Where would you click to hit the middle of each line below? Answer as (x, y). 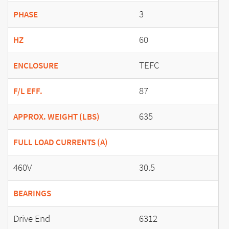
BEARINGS (32, 194)
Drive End (32, 219)
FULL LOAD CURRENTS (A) (61, 143)
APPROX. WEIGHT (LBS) (56, 117)
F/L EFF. (28, 91)
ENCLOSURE (36, 66)
